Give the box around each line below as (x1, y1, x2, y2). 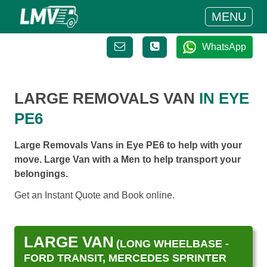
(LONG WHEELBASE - (116, 238, 229, 250)
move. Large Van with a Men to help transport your (14, 154, 241, 164)
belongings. (14, 169, 68, 179)
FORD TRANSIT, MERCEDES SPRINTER (24, 252, 226, 265)
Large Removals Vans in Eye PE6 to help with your (14, 140, 242, 150)
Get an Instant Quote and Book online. (14, 190, 175, 201)
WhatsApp (202, 42, 246, 52)
